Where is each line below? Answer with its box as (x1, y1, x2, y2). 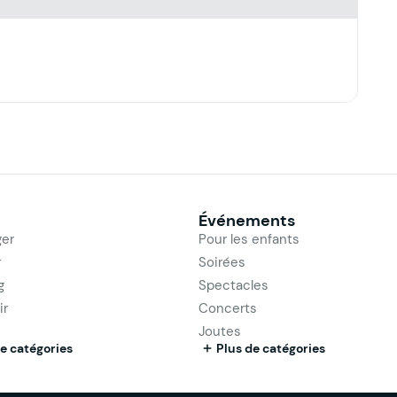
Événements (198, 209, 295, 230)
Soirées (198, 253, 245, 270)
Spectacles (198, 276, 269, 293)
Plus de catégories (216, 339, 325, 356)
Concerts (198, 299, 257, 316)
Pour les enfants (198, 230, 300, 247)
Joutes (198, 322, 241, 339)
